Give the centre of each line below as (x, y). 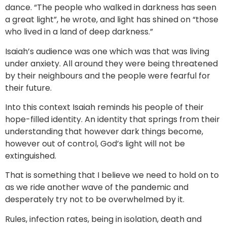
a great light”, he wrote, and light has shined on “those (112, 20)
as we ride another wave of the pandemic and (97, 187)
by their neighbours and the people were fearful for (108, 75)
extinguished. (31, 156)
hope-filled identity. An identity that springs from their (112, 119)
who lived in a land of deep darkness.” (79, 32)
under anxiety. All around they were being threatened (111, 63)
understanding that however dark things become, (104, 131)
